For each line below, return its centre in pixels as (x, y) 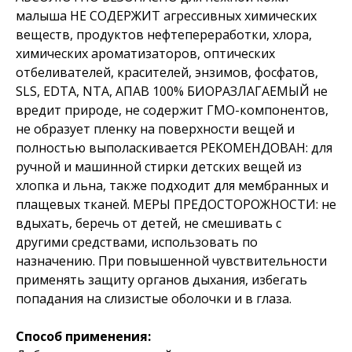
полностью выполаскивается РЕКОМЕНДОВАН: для (174, 147)
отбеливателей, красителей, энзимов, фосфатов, (167, 72)
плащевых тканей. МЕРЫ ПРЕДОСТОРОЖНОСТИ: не (176, 204)
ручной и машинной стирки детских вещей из (159, 166)
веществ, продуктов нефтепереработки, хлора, (164, 34)
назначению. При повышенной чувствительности (171, 260)
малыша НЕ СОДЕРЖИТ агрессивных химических (166, 15)
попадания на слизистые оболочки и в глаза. (154, 298)
